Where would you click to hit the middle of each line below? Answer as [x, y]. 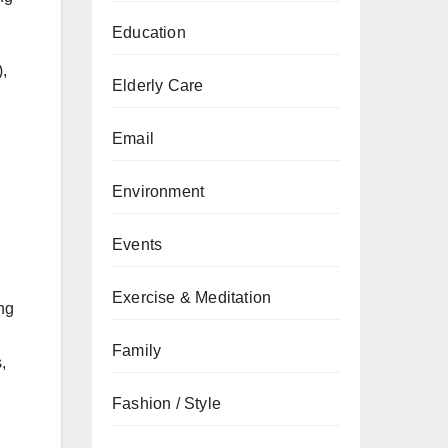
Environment [158, 191]
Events [137, 244]
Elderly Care [158, 85]
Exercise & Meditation [192, 297]
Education [149, 32]
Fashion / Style [166, 403]
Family [137, 350]
